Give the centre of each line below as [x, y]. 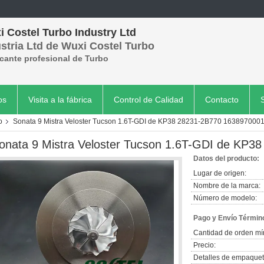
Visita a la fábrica [60, 100]
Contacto [222, 100]
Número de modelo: [225, 198]
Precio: [204, 245]
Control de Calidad [148, 100]
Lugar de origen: [220, 173]
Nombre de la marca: [227, 186]
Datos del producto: [226, 159]
